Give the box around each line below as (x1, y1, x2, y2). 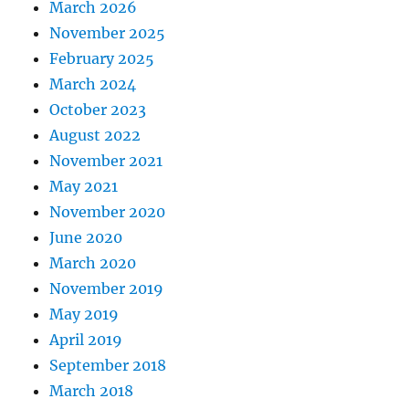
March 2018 (49, 382, 134, 401)
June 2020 (49, 228, 123, 247)
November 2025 (49, 24, 166, 43)
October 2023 (49, 100, 147, 120)
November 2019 (49, 279, 164, 299)
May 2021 (49, 177, 119, 196)
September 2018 (49, 356, 167, 375)
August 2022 (49, 126, 142, 145)
